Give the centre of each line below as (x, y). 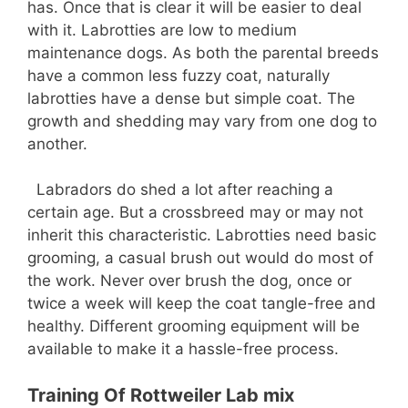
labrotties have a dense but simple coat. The (191, 98)
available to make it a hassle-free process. (183, 349)
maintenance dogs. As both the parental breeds (203, 52)
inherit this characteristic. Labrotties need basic (202, 235)
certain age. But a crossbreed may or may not (195, 213)
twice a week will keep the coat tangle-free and (202, 304)
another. (57, 143)
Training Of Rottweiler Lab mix (161, 395)
